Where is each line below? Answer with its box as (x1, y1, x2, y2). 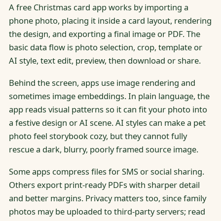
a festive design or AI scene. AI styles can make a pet (8, 116, 206, 128)
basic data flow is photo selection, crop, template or (8, 41, 202, 53)
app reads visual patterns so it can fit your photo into (8, 103, 207, 115)
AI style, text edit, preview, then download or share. (8, 54, 201, 66)
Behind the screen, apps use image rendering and (8, 76, 195, 88)
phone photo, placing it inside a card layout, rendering (8, 14, 212, 26)
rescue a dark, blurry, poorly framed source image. (8, 143, 198, 155)
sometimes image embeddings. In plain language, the (8, 90, 210, 102)
